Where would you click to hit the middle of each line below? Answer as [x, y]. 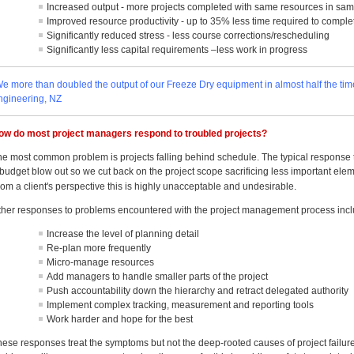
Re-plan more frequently [99, 248]
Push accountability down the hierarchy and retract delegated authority [198, 291]
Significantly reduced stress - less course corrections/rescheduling [188, 36]
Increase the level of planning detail [123, 234]
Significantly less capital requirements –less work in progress [177, 50]
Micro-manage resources [101, 262]
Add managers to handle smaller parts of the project [158, 277]
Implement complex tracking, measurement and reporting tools [181, 305]
